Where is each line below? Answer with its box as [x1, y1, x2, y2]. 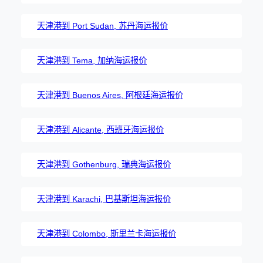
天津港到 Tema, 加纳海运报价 [37, 55, 147, 65]
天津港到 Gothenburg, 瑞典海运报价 [37, 159, 171, 169]
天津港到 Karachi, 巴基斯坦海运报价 [37, 194, 171, 204]
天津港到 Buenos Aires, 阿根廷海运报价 [37, 90, 183, 100]
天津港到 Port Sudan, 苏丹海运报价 [37, 21, 168, 31]
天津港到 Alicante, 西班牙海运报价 [37, 124, 164, 134]
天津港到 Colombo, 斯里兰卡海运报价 [37, 228, 176, 238]
